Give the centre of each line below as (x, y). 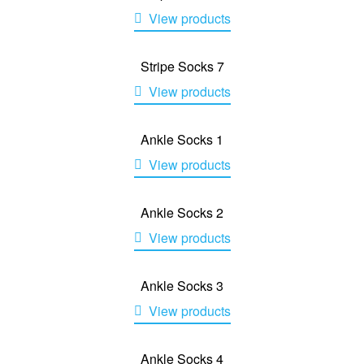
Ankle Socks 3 (182, 286)
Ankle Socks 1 (182, 139)
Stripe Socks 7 (182, 66)
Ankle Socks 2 (182, 213)
